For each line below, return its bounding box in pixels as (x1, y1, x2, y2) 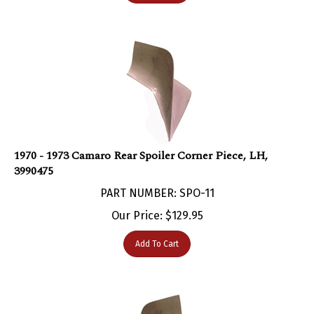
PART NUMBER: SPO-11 (100, 172, 214, 186)
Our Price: (111, 194, 163, 208)
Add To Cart (135, 224, 179, 235)
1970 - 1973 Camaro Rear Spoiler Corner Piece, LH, (14, 132, 268, 150)
